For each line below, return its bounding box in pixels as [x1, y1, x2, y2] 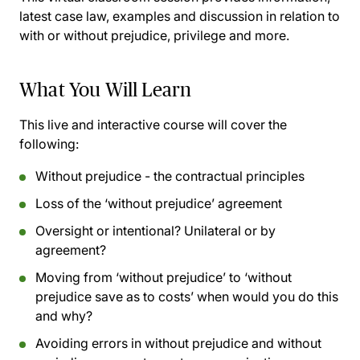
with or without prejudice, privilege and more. [19, 27, 289, 43]
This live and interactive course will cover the [19, 117, 287, 133]
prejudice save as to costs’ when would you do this [35, 288, 338, 305]
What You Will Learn [19, 79, 192, 100]
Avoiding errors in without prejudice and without [35, 335, 321, 351]
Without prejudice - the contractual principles [35, 168, 305, 184]
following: [19, 136, 79, 152]
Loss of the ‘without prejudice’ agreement [35, 195, 282, 211]
